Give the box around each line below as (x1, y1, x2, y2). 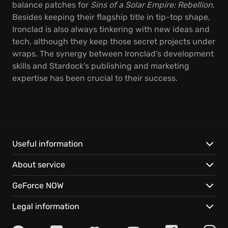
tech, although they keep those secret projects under (12, 37, 215, 46)
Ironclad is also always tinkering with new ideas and (12, 24, 210, 34)
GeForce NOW (12, 181, 64, 190)
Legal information (12, 202, 79, 211)
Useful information (12, 139, 83, 149)
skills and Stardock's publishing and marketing (12, 61, 189, 71)
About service (12, 160, 65, 169)
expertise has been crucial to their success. (12, 73, 178, 83)
